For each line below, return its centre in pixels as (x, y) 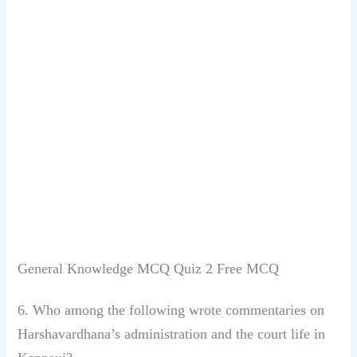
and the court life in (269, 334)
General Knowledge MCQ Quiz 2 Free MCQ (149, 269)
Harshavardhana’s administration (115, 334)
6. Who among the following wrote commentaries (164, 310)
